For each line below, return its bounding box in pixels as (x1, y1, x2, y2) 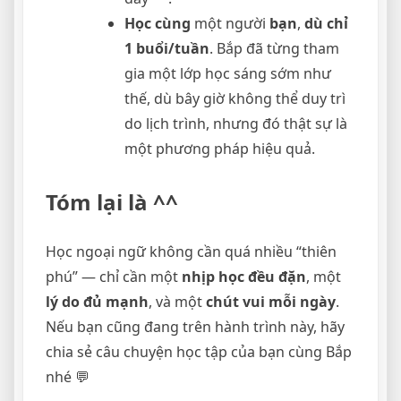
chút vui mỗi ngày (206, 292, 336, 311)
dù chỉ (304, 13, 348, 34)
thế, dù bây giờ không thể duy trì (124, 89, 346, 109)
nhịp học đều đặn (182, 267, 306, 286)
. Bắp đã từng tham (209, 38, 339, 59)
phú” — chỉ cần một (46, 267, 182, 286)
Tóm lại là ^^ (46, 187, 178, 218)
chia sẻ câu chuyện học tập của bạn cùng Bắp (46, 342, 352, 362)
